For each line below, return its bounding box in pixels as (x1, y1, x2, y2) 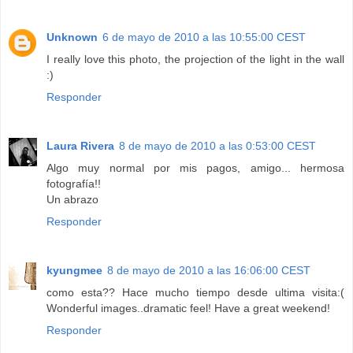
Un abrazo (46, 192, 98, 206)
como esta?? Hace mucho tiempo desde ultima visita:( (46, 285, 344, 299)
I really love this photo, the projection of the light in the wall (46, 52, 344, 65)
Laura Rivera (46, 139, 114, 152)
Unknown (46, 30, 98, 43)
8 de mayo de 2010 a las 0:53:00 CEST (119, 139, 316, 152)
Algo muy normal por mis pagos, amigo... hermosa (46, 161, 344, 174)
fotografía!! (46, 176, 101, 190)
